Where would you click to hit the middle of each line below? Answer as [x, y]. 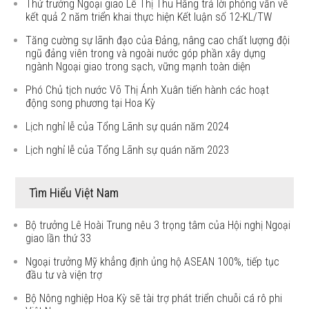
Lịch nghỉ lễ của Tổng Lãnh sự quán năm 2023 [128, 150]
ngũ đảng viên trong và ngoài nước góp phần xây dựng [146, 53]
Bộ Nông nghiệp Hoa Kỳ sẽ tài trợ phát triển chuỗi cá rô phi [154, 298]
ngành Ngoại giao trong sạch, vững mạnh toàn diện [138, 67]
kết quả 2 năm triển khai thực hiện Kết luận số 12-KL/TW [149, 17]
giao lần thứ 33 [59, 238]
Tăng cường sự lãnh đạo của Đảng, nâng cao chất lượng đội [158, 40]
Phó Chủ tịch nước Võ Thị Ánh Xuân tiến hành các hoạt [148, 90]
